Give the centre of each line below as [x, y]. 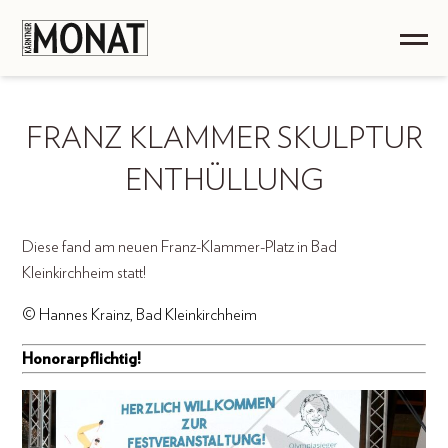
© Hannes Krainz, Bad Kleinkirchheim [140, 315]
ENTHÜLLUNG [224, 181]
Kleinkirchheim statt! [84, 273]
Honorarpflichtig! [82, 359]
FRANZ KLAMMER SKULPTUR [224, 139]
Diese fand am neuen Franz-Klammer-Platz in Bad [180, 247]
